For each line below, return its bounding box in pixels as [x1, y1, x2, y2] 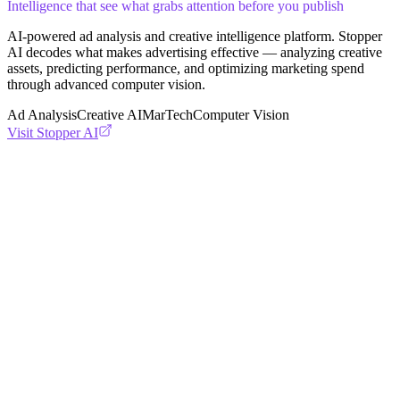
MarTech [142, 106, 193, 122]
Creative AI [77, 106, 142, 122]
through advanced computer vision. [7, 76, 205, 92]
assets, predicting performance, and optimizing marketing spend [7, 60, 364, 76]
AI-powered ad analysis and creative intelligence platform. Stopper [7, 28, 382, 44]
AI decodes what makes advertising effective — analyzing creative [7, 44, 382, 60]
